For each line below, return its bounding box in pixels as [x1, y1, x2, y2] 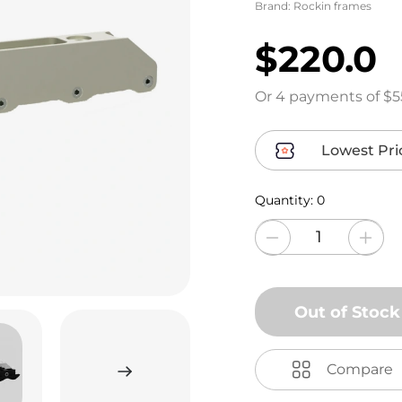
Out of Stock [294, 301, 400, 322]
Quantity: [254, 192, 317, 208]
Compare [326, 361, 393, 378]
